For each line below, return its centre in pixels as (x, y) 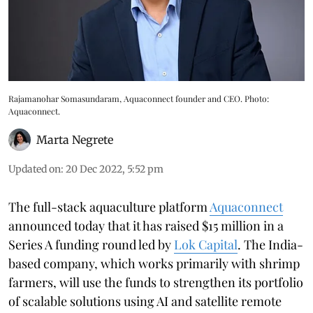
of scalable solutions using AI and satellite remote (145, 301)
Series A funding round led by (91, 244)
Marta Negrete (75, 139)
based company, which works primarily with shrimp (154, 263)
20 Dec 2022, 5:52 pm (115, 169)
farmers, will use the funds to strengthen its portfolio (156, 282)
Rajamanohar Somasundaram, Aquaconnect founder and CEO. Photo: (139, 98)
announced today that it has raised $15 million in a (146, 225)
